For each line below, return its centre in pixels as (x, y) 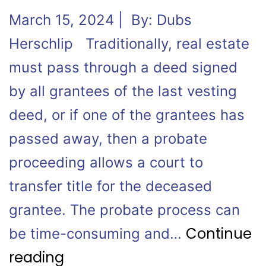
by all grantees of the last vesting (123, 91)
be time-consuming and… (97, 234)
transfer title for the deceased (110, 186)
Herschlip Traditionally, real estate (129, 44)
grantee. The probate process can (124, 210)
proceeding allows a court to (106, 162)
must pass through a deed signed (123, 67)
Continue (219, 234)
